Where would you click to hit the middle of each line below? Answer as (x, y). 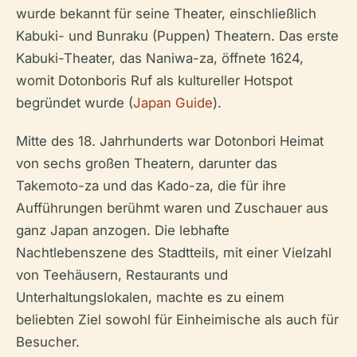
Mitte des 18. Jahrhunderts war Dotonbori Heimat (170, 141)
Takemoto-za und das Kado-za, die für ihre (151, 186)
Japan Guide (173, 103)
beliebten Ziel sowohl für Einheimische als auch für (177, 320)
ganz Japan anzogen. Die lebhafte (123, 231)
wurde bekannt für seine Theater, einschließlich (166, 14)
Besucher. (48, 342)
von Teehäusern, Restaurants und (122, 275)
